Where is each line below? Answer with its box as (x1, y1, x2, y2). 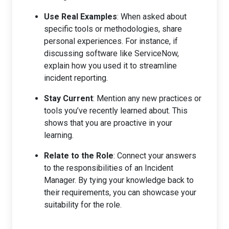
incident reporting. (44, 73, 108, 83)
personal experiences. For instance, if (44, 36, 178, 46)
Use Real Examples (44, 11, 117, 21)
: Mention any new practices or (93, 93, 201, 103)
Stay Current (44, 93, 93, 103)
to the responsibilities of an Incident (44, 163, 173, 173)
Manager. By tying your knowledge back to (44, 175, 194, 185)
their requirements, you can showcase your (44, 187, 196, 197)
